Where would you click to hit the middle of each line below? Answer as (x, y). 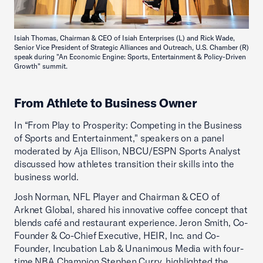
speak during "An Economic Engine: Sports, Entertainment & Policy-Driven (130, 57)
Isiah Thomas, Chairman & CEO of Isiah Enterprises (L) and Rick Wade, (124, 38)
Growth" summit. (41, 66)
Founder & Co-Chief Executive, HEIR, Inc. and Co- (117, 236)
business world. (46, 177)
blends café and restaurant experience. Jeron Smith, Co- (131, 223)
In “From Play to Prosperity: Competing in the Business (128, 125)
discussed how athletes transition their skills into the (124, 164)
